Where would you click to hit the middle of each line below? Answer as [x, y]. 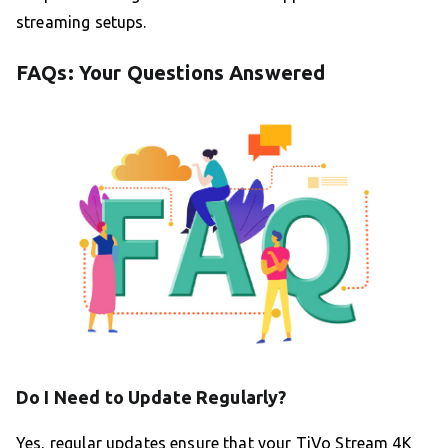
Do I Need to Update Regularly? [151, 396]
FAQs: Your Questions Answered [171, 73]
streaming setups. [81, 22]
